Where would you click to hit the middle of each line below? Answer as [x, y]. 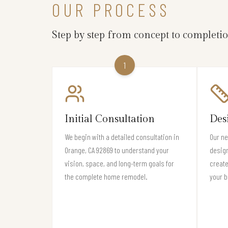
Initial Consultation [110, 119]
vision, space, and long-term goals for [119, 163]
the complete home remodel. [106, 176]
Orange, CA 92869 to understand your [117, 150]
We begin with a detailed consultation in [122, 136]
